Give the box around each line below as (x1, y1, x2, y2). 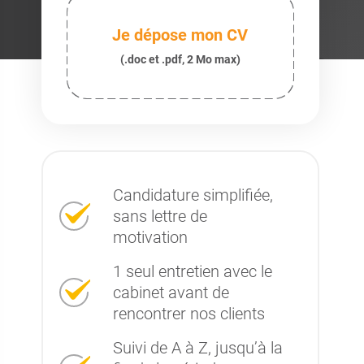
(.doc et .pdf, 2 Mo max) (119, 53, 240, 66)
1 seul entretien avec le (112, 262, 272, 281)
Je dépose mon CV (112, 25, 249, 45)
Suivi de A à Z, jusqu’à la (112, 338, 283, 357)
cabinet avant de (112, 283, 229, 302)
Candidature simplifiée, (112, 185, 273, 205)
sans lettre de (112, 206, 207, 226)
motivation (112, 227, 188, 247)
